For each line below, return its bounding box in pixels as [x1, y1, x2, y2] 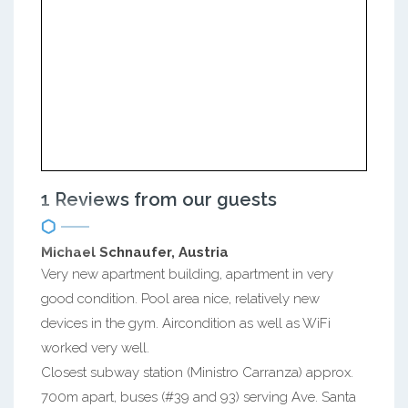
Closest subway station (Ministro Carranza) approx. [41, 364, 353, 381]
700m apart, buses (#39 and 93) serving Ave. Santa [41, 389, 356, 405]
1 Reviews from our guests [41, 189, 277, 210]
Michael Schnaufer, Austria [41, 244, 229, 260]
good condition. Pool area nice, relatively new [41, 291, 320, 307]
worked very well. [41, 340, 149, 356]
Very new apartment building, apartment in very [41, 266, 333, 282]
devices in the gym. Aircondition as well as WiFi [41, 315, 331, 331]
